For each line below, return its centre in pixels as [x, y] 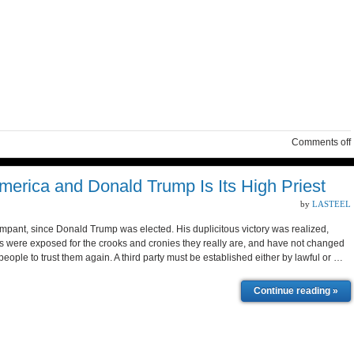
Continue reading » [296, 291]
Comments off [321, 142]
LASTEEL [331, 204]
